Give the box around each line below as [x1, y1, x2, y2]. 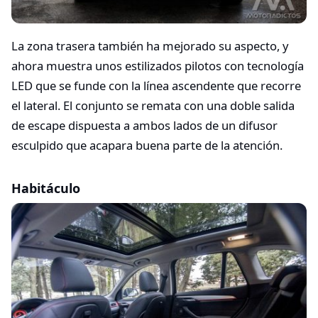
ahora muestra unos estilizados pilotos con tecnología [11, 57, 304, 74]
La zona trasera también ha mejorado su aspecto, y [11, 37, 288, 54]
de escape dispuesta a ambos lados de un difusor [11, 116, 278, 133]
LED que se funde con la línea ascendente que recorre [11, 77, 301, 94]
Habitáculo [11, 179, 80, 197]
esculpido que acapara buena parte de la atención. [11, 136, 283, 153]
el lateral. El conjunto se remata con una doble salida [11, 97, 295, 114]
